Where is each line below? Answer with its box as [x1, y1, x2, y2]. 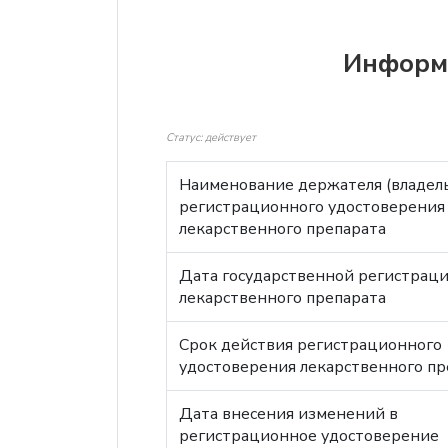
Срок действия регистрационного [179, 334, 442, 356]
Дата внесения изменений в [179, 403, 398, 425]
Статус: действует [166, 130, 256, 145]
